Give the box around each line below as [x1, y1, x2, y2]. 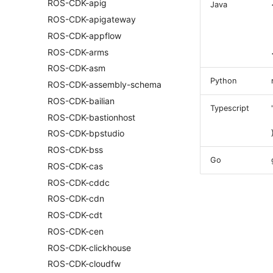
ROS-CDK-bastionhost [48, 112, 135, 122]
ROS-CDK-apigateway [48, 14, 136, 24]
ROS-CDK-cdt [48, 210, 102, 220]
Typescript [210, 104, 249, 113]
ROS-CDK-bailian [48, 95, 115, 106]
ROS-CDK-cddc [48, 177, 110, 188]
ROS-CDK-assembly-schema [48, 79, 161, 90]
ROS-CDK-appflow [48, 30, 121, 41]
